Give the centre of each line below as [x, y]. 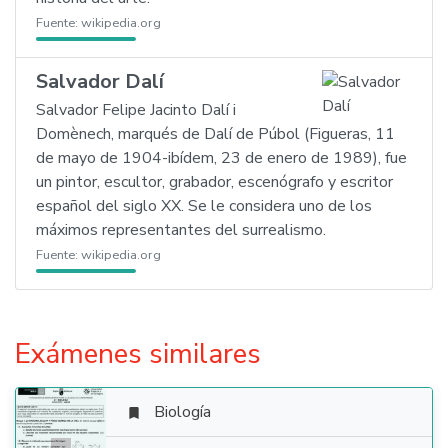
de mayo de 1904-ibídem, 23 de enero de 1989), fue [221, 158]
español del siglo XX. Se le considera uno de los [204, 206]
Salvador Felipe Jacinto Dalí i [136, 110]
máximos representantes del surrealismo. [181, 230]
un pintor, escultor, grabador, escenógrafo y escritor [214, 182]
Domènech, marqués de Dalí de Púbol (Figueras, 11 [215, 134]
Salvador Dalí [100, 81]
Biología [182, 412]
